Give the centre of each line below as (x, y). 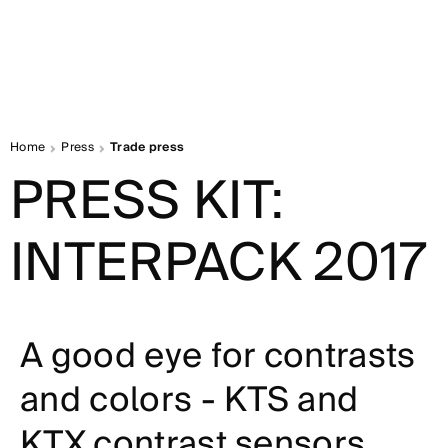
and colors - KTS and (189, 400)
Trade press (147, 147)
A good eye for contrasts (218, 356)
